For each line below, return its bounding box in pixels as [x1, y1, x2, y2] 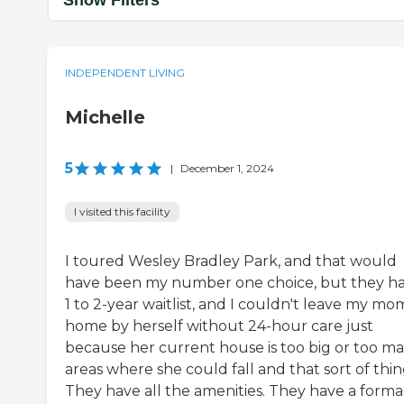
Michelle [65, 106, 145, 129]
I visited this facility [74, 205, 170, 219]
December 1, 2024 [180, 161, 274, 176]
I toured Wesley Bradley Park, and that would [65, 252, 397, 271]
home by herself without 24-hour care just [65, 317, 373, 335]
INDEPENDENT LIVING [65, 66, 185, 80]
